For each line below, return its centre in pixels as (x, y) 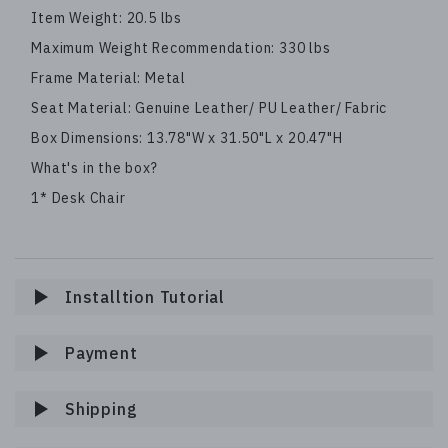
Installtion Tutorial (145, 297)
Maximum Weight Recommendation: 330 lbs (181, 48)
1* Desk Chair (78, 198)
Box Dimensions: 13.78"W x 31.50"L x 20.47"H (187, 138)
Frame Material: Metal (109, 78)
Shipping (101, 409)
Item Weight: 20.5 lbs (107, 18)
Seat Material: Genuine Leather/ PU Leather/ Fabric (209, 108)
